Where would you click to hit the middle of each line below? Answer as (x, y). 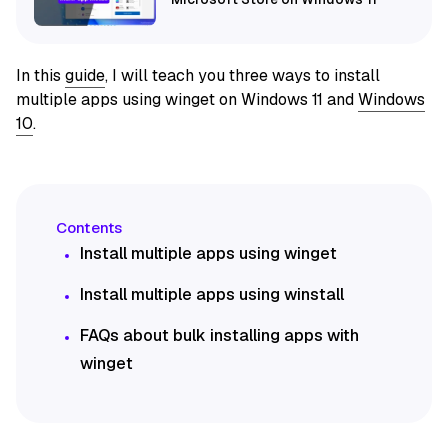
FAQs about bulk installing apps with (219, 336)
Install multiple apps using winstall (212, 295)
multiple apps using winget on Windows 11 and (187, 100)
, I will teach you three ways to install (242, 76)
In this (40, 76)
